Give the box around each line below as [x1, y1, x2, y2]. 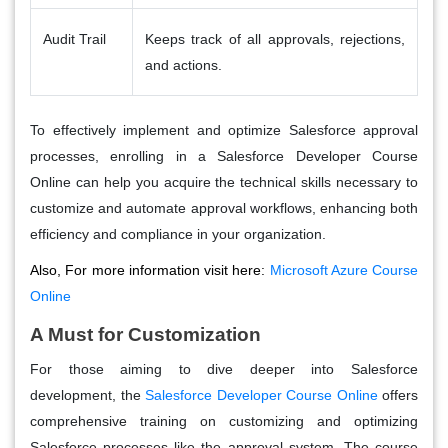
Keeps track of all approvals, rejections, [145, 30, 405, 47]
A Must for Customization [30, 323, 261, 345]
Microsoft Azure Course [269, 261, 418, 278]
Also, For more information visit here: [30, 261, 270, 278]
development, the [30, 386, 145, 403]
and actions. [145, 56, 222, 73]
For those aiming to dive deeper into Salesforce [30, 360, 418, 377]
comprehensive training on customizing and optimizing [30, 412, 418, 429]
